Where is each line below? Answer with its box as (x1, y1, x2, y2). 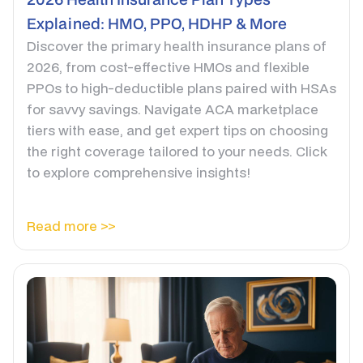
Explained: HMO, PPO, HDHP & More (27, 13, 287, 34)
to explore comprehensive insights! (27, 163, 250, 182)
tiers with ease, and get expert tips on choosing (27, 121, 328, 140)
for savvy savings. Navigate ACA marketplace (27, 100, 318, 119)
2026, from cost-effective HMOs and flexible (27, 58, 310, 77)
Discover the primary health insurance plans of (27, 36, 327, 56)
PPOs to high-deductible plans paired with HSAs (27, 79, 336, 98)
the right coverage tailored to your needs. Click (27, 142, 327, 161)
